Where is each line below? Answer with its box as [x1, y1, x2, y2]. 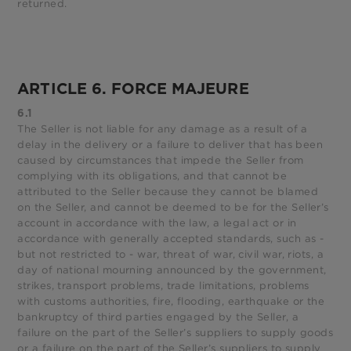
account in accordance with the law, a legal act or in [17, 216, 297, 230]
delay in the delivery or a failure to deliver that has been [17, 138, 324, 152]
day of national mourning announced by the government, [17, 263, 327, 277]
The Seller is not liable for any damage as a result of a [17, 122, 308, 136]
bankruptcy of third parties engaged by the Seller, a [17, 310, 299, 324]
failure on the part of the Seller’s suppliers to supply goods [17, 326, 334, 340]
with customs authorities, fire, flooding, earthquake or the [17, 295, 325, 309]
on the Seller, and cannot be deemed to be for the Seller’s [17, 201, 329, 215]
